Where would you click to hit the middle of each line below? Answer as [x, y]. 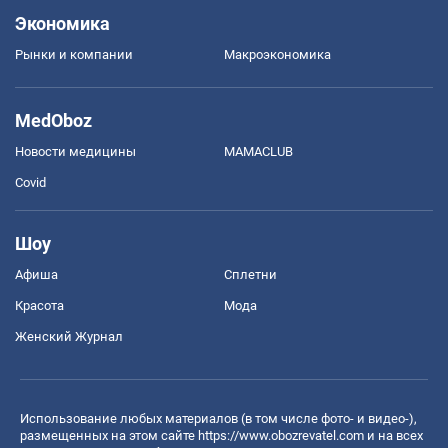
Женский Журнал [69, 336]
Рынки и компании [74, 54]
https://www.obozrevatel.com [281, 435]
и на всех [393, 435]
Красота [39, 305]
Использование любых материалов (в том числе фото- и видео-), [218, 418]
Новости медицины [75, 151]
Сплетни [250, 274]
